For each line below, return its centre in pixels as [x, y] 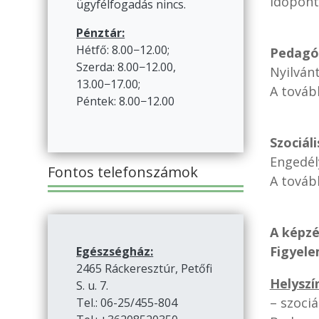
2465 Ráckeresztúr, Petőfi [145, 269]
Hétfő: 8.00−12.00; [123, 50]
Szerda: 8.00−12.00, [126, 67]
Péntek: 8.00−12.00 [126, 101]
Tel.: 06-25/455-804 [127, 303]
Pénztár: [101, 33]
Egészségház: [115, 252]
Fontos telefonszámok [123, 172]
